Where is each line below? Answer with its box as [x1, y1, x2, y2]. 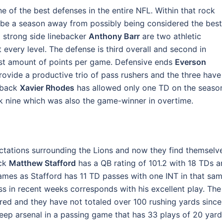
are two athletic [140, 31, 201, 41]
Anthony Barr [89, 31, 140, 41]
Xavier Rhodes [20, 83, 74, 93]
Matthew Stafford [9, 158, 76, 168]
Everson [175, 57, 206, 67]
